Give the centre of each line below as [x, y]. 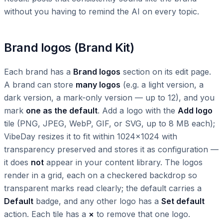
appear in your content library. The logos [123, 163]
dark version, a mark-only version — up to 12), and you [109, 98]
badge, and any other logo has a [97, 201]
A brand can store [40, 85]
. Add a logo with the [138, 111]
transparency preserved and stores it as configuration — [111, 150]
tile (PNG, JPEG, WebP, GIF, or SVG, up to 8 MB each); [110, 124]
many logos [98, 85]
